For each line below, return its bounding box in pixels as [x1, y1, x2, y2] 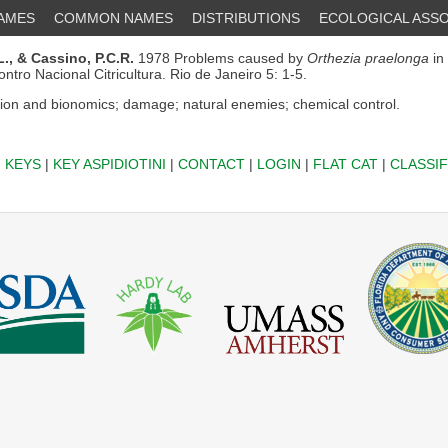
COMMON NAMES [54, 10, 173, 26]
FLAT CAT [312, 156, 378, 172]
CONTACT [177, 156, 245, 172]
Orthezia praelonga [307, 50, 429, 66]
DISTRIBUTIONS [192, 10, 300, 26]
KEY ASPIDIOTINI [52, 156, 166, 172]
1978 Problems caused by [134, 50, 307, 66]
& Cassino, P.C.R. [17, 50, 134, 66]
